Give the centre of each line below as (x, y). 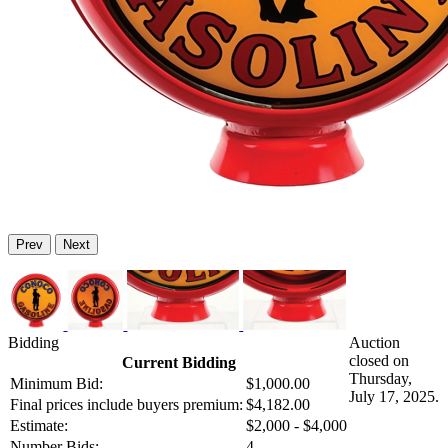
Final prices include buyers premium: (126, 405)
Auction (374, 343)
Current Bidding (178, 363)
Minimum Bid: (56, 384)
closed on (379, 361)
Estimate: (39, 426)
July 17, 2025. (394, 397)
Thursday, (380, 379)
